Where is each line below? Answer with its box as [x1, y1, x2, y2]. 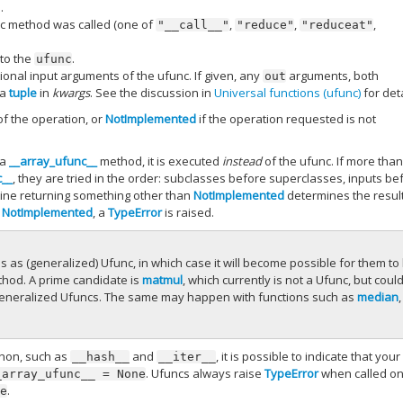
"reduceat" [301, 17, 374, 31]
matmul [142, 272, 184, 289]
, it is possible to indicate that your [216, 347, 401, 364]
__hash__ [72, 349, 130, 363]
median [357, 289, 399, 306]
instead [222, 153, 263, 170]
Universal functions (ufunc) [214, 84, 362, 101]
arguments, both [286, 67, 380, 84]
